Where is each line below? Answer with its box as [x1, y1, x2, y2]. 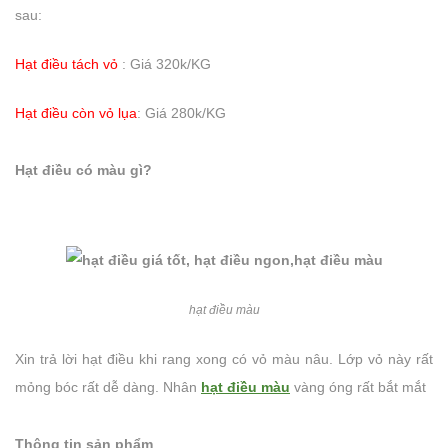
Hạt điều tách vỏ [15, 56, 118, 72]
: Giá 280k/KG [137, 105, 226, 121]
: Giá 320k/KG [118, 56, 211, 72]
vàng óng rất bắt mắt [290, 379, 426, 396]
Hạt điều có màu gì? [15, 162, 152, 178]
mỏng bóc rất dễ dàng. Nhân [15, 379, 201, 396]
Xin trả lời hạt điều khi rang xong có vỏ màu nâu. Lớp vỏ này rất [15, 351, 433, 368]
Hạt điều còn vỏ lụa [15, 105, 137, 121]
